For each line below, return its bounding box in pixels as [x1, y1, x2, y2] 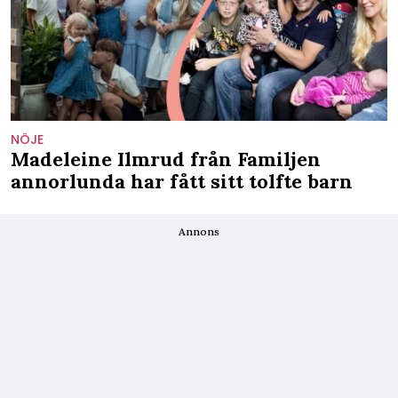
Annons [179, 224, 219, 238]
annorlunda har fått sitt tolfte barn [11, 168, 353, 194]
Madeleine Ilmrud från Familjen [11, 146, 321, 171]
